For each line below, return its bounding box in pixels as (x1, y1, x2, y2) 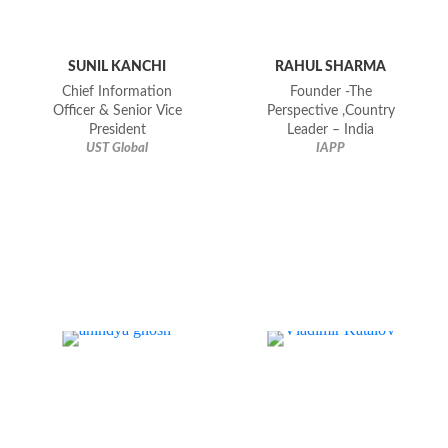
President (88, 123, 146, 138)
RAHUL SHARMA (275, 59, 387, 75)
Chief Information (62, 85, 173, 100)
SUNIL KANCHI (68, 59, 167, 75)
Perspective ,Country (266, 104, 395, 119)
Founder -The (289, 85, 372, 100)
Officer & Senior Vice (52, 104, 182, 119)
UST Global (86, 142, 149, 156)
